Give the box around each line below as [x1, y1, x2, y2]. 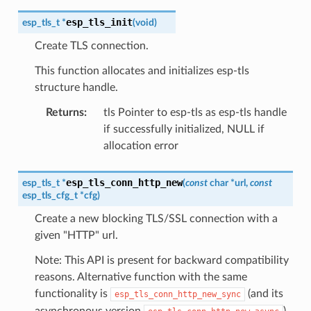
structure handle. [34, 81, 118, 93]
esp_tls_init [65, 16, 133, 28]
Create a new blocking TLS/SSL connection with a [34, 212, 278, 224]
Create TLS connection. [34, 40, 149, 51]
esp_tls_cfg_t [22, 190, 78, 201]
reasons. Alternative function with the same [34, 271, 247, 283]
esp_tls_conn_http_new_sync [114, 289, 241, 299]
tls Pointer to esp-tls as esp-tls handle [103, 106, 287, 118]
